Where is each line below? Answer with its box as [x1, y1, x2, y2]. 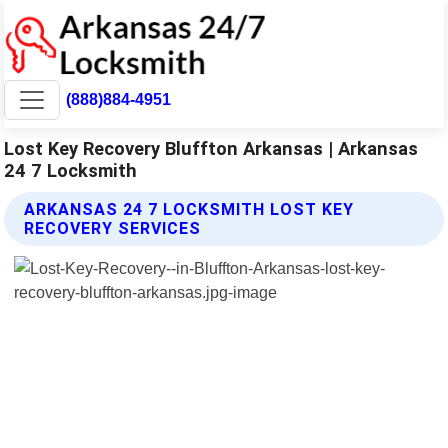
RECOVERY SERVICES [24, 218, 202, 238]
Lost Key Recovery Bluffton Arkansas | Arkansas [4, 137, 419, 159]
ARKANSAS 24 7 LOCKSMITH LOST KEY [24, 199, 355, 219]
